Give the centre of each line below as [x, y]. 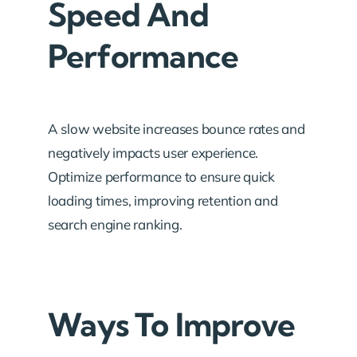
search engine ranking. [115, 224]
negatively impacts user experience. [153, 152]
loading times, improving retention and [163, 200]
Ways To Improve [171, 324]
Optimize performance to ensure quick [161, 176]
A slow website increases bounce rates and [177, 128]
